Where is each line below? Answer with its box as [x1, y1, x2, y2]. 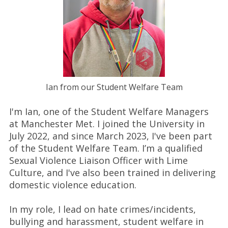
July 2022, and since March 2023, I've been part [9, 130, 212, 142]
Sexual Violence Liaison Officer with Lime [9, 154, 188, 166]
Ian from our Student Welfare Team [45, 81, 183, 93]
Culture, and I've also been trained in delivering [9, 166, 216, 179]
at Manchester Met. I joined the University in [9, 118, 205, 130]
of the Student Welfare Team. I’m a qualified [9, 142, 203, 154]
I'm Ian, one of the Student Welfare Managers [9, 105, 209, 118]
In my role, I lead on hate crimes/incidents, [9, 203, 196, 215]
